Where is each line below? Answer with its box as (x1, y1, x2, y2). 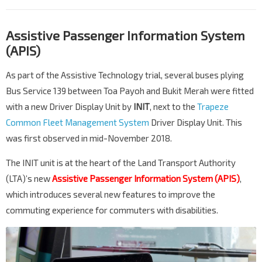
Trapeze (197, 101, 229, 112)
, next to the (150, 101, 197, 112)
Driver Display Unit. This (149, 117, 242, 128)
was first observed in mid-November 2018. (6, 133, 172, 144)
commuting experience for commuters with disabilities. (6, 205, 218, 216)
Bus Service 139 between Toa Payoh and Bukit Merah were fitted (6, 85, 254, 96)
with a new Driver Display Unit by (6, 101, 133, 112)
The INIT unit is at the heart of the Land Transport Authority (6, 157, 236, 168)
